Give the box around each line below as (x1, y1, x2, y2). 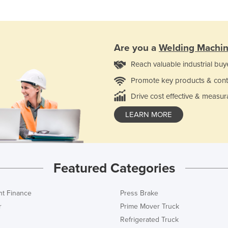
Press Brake (120, 188, 158, 197)
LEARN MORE (125, 109, 172, 119)
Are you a (114, 42, 159, 53)
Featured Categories (53, 160, 175, 176)
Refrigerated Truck (120, 215, 179, 224)
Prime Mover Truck (120, 202, 179, 211)
